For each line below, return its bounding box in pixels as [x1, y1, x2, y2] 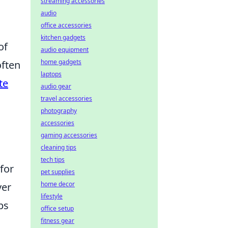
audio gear [41, 82, 71, 91]
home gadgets [41, 58, 81, 66]
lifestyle [41, 192, 63, 201]
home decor [41, 180, 75, 188]
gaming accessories [41, 131, 97, 139]
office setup [41, 204, 74, 213]
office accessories [41, 21, 92, 30]
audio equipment [41, 45, 89, 54]
